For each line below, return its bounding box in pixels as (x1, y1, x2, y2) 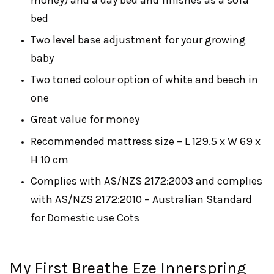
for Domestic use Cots (31, 210, 139, 224)
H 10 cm (31, 152, 68, 166)
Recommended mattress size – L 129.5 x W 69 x (31, 134, 261, 148)
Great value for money (31, 113, 139, 127)
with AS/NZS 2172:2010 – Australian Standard (31, 192, 252, 206)
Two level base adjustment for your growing (31, 32, 246, 46)
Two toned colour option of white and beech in (31, 73, 258, 87)
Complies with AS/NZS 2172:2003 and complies (31, 174, 262, 188)
